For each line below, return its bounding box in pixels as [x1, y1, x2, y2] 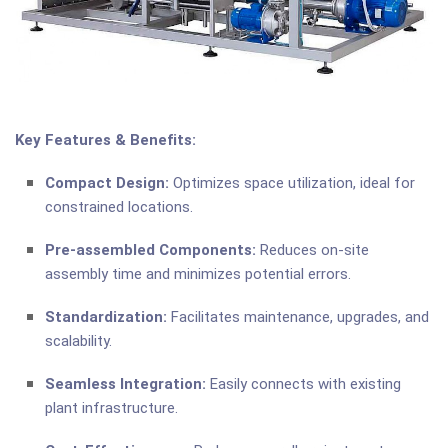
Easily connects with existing [206, 375, 401, 394]
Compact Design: [45, 174, 169, 193]
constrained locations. [45, 198, 193, 217]
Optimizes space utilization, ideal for [169, 174, 415, 193]
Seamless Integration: [45, 375, 206, 394]
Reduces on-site [256, 241, 369, 260]
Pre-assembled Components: [45, 241, 256, 260]
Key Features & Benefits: [15, 131, 196, 150]
